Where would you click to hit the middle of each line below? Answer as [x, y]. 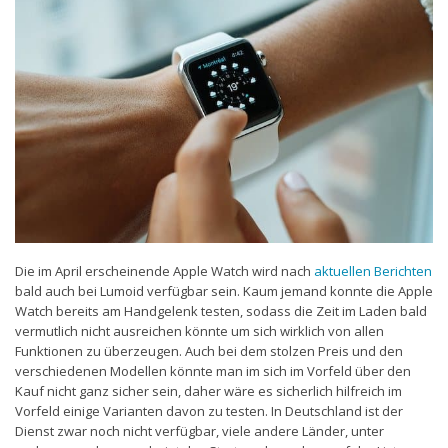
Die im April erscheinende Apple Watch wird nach [164, 270]
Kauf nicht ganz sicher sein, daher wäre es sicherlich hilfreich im [208, 390]
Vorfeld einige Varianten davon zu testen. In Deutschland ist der [209, 410]
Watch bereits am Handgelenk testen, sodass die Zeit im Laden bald [221, 310]
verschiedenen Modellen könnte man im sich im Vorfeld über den [213, 370]
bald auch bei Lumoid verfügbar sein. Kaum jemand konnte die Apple [224, 290]
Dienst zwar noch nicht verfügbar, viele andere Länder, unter [199, 430]
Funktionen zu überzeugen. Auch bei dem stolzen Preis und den [209, 350]
